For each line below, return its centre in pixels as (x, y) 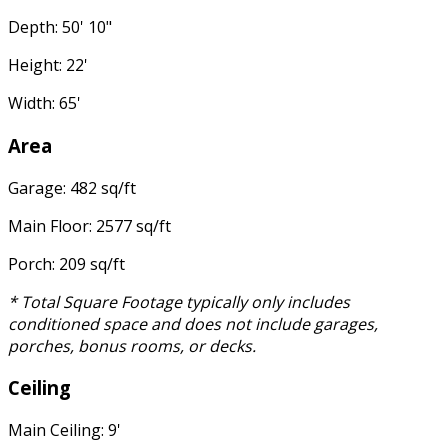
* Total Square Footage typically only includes (179, 301)
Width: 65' (44, 103)
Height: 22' (48, 65)
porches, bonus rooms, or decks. (132, 345)
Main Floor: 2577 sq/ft (89, 225)
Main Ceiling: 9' (64, 430)
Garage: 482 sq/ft (72, 187)
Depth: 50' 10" (60, 27)
